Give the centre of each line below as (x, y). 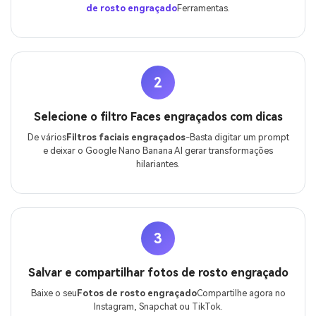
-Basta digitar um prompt (237, 137)
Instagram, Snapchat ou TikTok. (158, 307)
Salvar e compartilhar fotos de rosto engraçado (158, 273)
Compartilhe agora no (241, 293)
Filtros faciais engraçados (126, 137)
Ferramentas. (203, 8)
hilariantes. (158, 164)
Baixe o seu (54, 293)
